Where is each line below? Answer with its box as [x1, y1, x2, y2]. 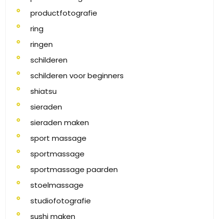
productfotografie [30, 8, 97, 18]
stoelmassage [30, 180, 84, 190]
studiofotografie [30, 196, 91, 206]
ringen [30, 39, 53, 49]
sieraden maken [30, 117, 89, 128]
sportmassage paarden [30, 164, 118, 175]
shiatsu [30, 86, 57, 96]
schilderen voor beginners [30, 70, 124, 81]
